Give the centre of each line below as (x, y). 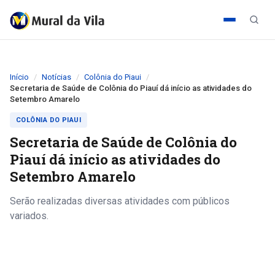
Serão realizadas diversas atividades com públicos (120, 201)
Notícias (56, 77)
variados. (29, 216)
